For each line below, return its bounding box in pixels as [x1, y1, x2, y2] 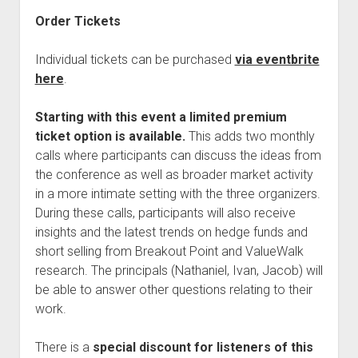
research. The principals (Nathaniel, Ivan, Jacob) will [34, 262, 323, 278]
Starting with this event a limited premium [34, 109, 287, 125]
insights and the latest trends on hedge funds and [34, 224, 308, 240]
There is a [34, 339, 93, 355]
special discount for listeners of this [92, 339, 313, 355]
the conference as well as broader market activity [34, 166, 313, 182]
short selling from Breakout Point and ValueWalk [34, 243, 304, 259]
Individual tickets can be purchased [34, 51, 235, 67]
